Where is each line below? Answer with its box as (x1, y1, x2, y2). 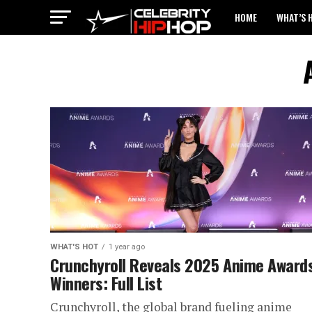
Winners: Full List (50, 270, 162, 295)
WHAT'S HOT (50, 242, 98, 251)
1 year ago (109, 242, 145, 251)
